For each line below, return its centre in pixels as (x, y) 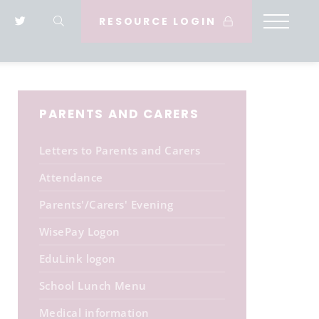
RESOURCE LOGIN (160, 21)
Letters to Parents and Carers (120, 150)
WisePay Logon (80, 231)
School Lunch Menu (93, 286)
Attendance (71, 177)
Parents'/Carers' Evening (106, 204)
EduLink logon (78, 258)
